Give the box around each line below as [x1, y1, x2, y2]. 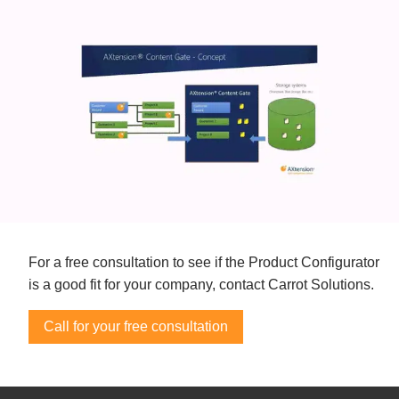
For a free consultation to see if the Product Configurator [28, 255, 379, 271]
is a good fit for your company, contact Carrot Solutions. [28, 277, 374, 293]
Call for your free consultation [44, 319, 228, 335]
